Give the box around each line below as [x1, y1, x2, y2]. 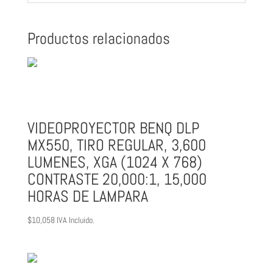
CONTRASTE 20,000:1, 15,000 [27, 169, 207, 190]
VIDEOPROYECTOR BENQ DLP [27, 118, 199, 139]
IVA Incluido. [56, 214, 94, 226]
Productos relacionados [27, 29, 170, 49]
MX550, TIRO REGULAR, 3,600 [27, 135, 206, 156]
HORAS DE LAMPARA [27, 186, 148, 207]
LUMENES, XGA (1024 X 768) [27, 152, 202, 173]
